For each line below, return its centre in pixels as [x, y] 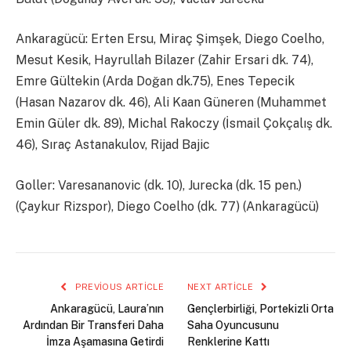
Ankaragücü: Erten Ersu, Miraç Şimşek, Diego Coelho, [170, 39]
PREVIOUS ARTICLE [118, 286]
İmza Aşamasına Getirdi [105, 341]
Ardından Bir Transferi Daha [93, 325]
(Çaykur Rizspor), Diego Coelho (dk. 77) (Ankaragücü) [167, 206]
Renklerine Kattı [228, 341]
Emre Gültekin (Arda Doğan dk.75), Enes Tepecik [155, 81]
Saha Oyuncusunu [233, 325]
